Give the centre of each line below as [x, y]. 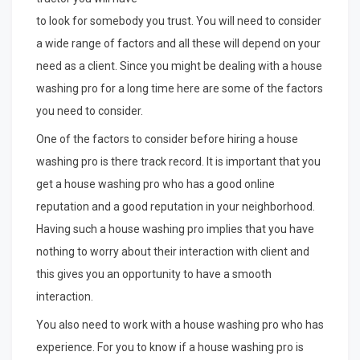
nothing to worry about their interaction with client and [173, 251]
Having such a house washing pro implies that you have [175, 229]
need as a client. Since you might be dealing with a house [179, 65]
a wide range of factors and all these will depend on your [178, 43]
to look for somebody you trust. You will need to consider [179, 20]
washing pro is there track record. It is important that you [178, 161]
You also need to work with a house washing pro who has [180, 324]
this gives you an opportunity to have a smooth [154, 274]
